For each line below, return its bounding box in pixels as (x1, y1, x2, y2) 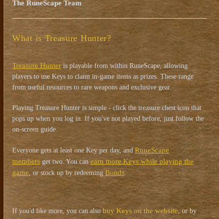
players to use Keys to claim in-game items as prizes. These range (12, 73, 194, 81)
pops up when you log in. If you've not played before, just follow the (12, 115, 204, 123)
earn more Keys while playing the (90, 157, 194, 166)
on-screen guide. (12, 126, 58, 133)
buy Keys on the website (103, 207, 178, 215)
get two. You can (40, 158, 90, 166)
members (12, 157, 40, 166)
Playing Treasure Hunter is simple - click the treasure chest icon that (12, 104, 201, 112)
